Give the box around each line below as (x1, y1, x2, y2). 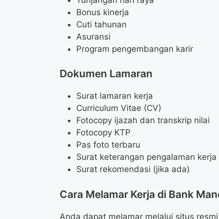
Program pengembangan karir (76, 44, 193, 54)
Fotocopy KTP (76, 128, 131, 138)
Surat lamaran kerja (76, 91, 153, 101)
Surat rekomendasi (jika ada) (76, 164, 190, 175)
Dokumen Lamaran (60, 67, 153, 80)
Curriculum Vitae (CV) (76, 103, 161, 113)
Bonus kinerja (76, 7, 129, 17)
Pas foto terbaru (76, 140, 140, 150)
